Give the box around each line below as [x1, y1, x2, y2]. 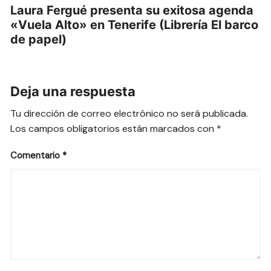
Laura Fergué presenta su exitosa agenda [10, 2, 254, 18]
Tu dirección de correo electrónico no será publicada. [10, 106, 249, 120]
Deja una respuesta [10, 83, 136, 99]
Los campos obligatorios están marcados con [10, 122, 217, 135]
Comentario [10, 149, 63, 162]
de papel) [10, 31, 67, 47]
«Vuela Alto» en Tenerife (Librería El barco [10, 17, 259, 32]
